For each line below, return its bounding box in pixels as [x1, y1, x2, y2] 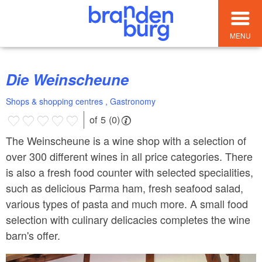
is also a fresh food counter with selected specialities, [6, 164, 253, 180]
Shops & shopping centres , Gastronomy [6, 95, 156, 108]
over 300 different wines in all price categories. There [6, 148, 253, 164]
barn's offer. [6, 227, 60, 243]
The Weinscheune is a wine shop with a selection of [6, 132, 246, 148]
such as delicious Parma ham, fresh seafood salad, [6, 180, 243, 195]
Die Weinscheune [16, 68, 129, 91]
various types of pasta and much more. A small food [6, 195, 248, 211]
